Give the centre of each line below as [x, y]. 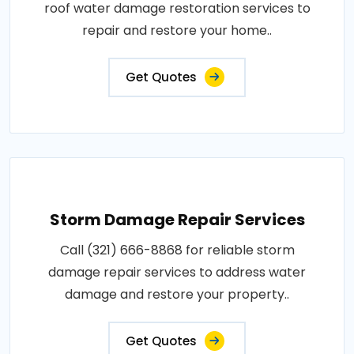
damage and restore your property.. [177, 294]
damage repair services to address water [177, 272]
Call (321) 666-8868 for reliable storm [177, 250]
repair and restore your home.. [177, 30]
